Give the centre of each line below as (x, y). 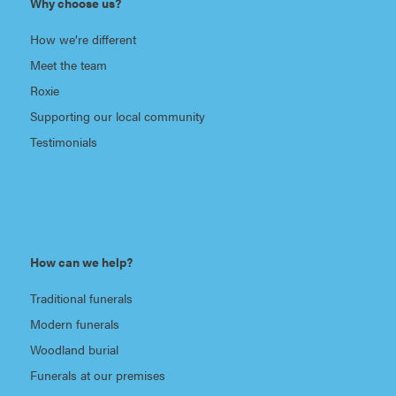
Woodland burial (74, 349)
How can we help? (81, 261)
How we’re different (83, 38)
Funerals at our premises (97, 374)
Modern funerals (74, 323)
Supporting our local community (117, 115)
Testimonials (63, 141)
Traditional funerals (81, 297)
